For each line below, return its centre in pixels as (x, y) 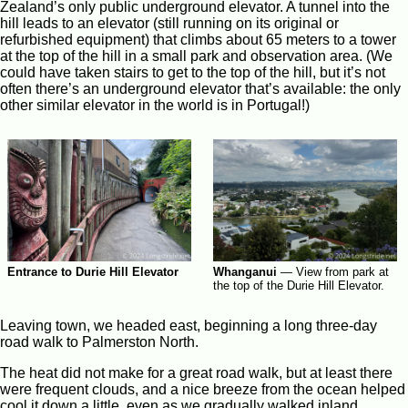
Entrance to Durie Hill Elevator (93, 272)
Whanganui (245, 272)
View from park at (342, 272)
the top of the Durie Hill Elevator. (299, 286)
